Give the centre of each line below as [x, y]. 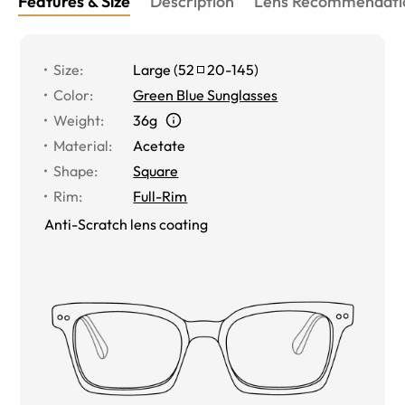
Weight [77, 120]
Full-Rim [160, 196]
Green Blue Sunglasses [206, 94]
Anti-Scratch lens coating [127, 224]
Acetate [160, 145]
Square [156, 170]
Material [81, 145]
